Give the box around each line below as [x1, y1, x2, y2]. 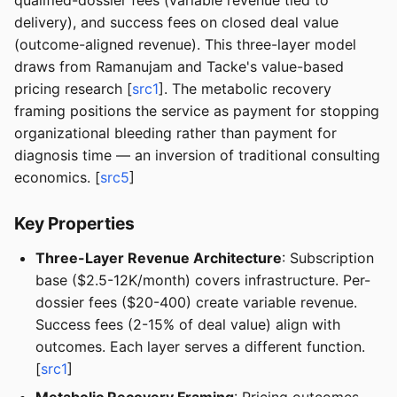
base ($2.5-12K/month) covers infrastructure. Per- [35, 271, 370, 290]
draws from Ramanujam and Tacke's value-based [14, 58, 344, 76]
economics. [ [14, 168, 100, 187]
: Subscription [282, 249, 374, 268]
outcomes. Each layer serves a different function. [35, 338, 365, 356]
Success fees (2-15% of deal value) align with [35, 315, 340, 334]
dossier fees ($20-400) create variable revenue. [35, 293, 357, 312]
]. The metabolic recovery [159, 80, 331, 98]
